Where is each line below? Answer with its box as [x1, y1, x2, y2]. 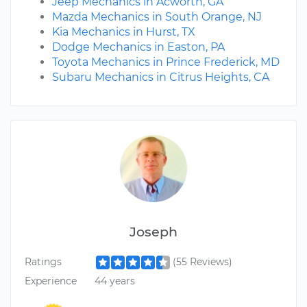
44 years [94, 274, 135, 287]
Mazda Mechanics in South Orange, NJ [52, 10, 262, 24]
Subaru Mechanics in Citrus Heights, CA [52, 71, 269, 84]
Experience [25, 274, 77, 287]
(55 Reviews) [172, 256, 232, 269]
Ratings [25, 256, 62, 269]
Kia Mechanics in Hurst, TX [52, 25, 195, 39]
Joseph [130, 223, 177, 241]
